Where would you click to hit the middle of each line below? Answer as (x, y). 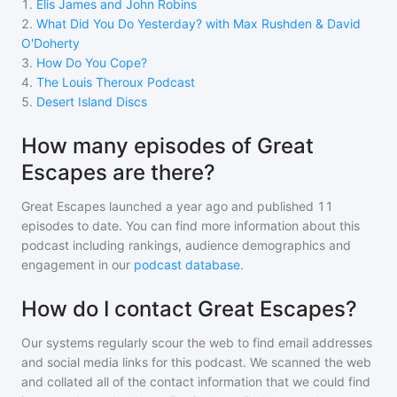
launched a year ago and (179, 206)
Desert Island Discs (92, 101)
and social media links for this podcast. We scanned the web (196, 362)
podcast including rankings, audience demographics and (186, 245)
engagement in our (78, 265)
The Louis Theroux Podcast (116, 82)
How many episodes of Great (167, 146)
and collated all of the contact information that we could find (196, 381)
